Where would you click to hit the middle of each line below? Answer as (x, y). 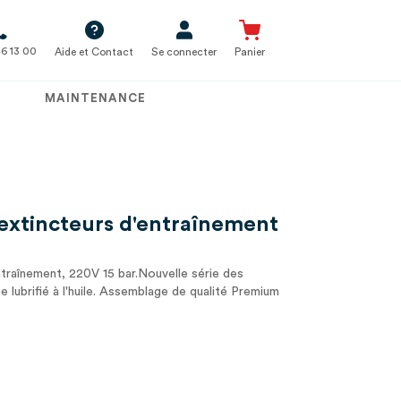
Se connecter (184, 51)
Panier (250, 51)
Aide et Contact (94, 51)
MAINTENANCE (96, 98)
